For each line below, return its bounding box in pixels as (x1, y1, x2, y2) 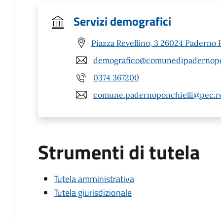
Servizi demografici (74, 12, 171, 30)
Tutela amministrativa (54, 172, 134, 185)
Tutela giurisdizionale (54, 186, 132, 199)
